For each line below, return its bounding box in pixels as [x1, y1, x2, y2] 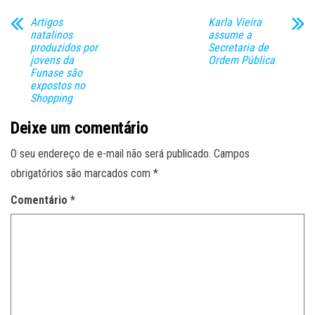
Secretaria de [207, 41, 269, 55]
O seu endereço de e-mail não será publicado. [11, 147, 211, 161]
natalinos [30, 28, 72, 42]
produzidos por [30, 41, 98, 55]
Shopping [30, 91, 72, 105]
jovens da [30, 53, 74, 67]
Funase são [30, 66, 82, 80]
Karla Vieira [207, 15, 262, 30]
